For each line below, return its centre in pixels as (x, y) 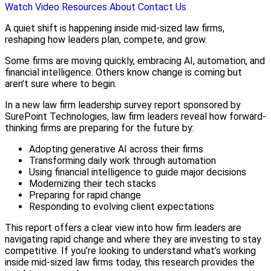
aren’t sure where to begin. (62, 83)
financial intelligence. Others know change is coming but (123, 72)
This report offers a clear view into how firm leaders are (123, 227)
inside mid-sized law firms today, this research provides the (130, 262)
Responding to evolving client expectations (123, 206)
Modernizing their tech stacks (94, 183)
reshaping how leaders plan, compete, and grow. (107, 39)
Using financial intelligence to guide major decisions (139, 172)
